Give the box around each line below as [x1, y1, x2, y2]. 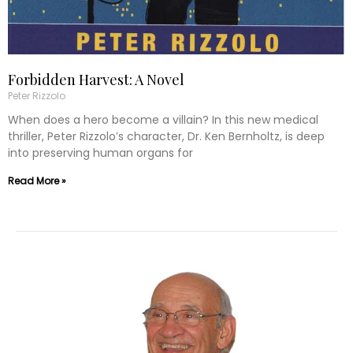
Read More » [8, 174, 66, 188]
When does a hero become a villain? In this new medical [8, 112, 318, 128]
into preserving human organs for [8, 145, 193, 162]
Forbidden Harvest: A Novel [8, 70, 184, 90]
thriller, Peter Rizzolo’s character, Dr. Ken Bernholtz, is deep [8, 128, 325, 145]
